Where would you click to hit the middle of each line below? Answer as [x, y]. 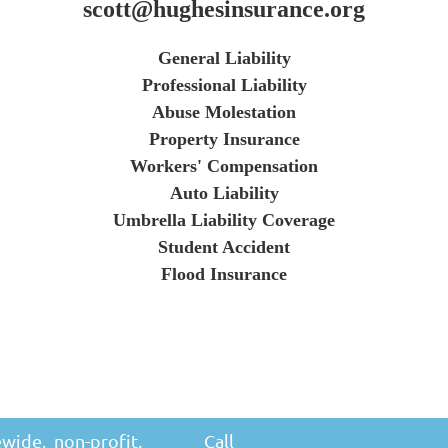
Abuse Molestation [224, 112]
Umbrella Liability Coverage [224, 220]
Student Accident [224, 247]
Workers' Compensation [224, 166]
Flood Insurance [224, 274]
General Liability [224, 58]
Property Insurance [224, 139]
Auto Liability [224, 193]
